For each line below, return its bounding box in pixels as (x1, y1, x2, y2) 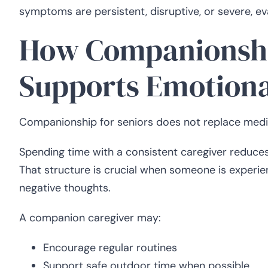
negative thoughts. (19, 181, 111, 196)
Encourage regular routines (43, 240, 177, 255)
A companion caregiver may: (19, 211, 161, 226)
